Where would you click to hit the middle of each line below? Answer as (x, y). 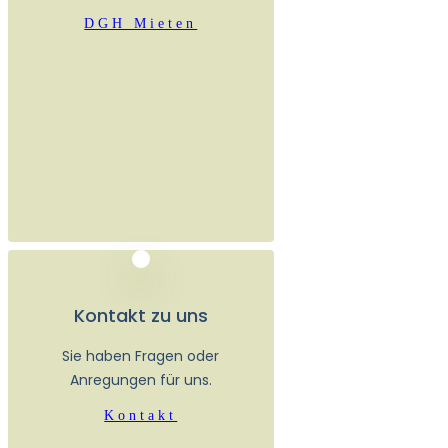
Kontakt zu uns (140, 315)
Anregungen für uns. (140, 379)
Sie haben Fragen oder (141, 355)
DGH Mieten (141, 23)
